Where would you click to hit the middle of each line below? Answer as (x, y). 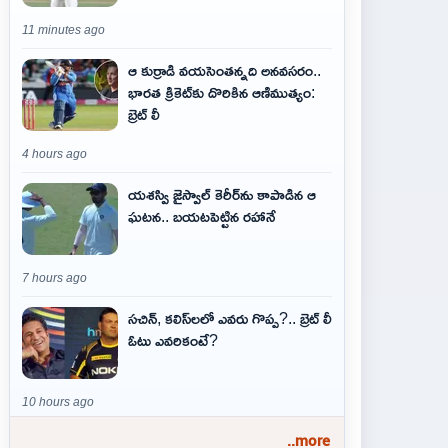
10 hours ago (58, 402)
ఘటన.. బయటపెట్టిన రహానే (202, 216)
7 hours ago (54, 278)
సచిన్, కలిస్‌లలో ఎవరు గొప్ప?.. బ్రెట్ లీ (230, 318)
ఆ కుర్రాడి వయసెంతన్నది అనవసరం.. (224, 70)
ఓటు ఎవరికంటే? (173, 340)
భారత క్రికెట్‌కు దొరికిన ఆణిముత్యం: (221, 92)
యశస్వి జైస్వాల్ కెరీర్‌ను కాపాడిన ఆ (222, 194)
